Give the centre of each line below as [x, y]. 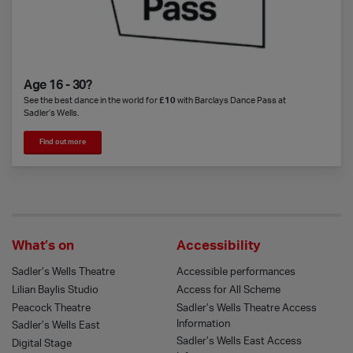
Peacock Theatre [51, 308]
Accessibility [219, 246]
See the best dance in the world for [91, 101]
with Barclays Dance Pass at [231, 101]
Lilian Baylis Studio [55, 290]
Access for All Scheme [229, 290]
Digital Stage [42, 343]
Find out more [63, 142]
